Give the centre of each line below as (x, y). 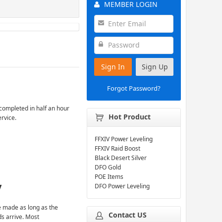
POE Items (109, 176)
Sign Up (155, 66)
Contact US (128, 215)
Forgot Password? (134, 88)
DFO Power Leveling (122, 186)
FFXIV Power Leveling (124, 139)
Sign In (113, 66)
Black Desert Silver (121, 158)
